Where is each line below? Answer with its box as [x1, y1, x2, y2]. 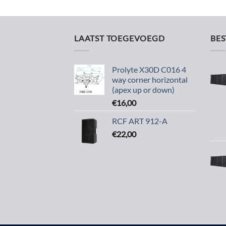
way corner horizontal [112, 74, 188, 84]
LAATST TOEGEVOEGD [74, 33, 165, 43]
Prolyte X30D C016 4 [112, 64, 186, 74]
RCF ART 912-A [112, 116, 167, 126]
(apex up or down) [112, 84, 175, 94]
